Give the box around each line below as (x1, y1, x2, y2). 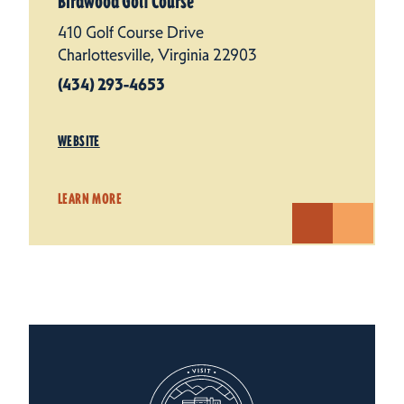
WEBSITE (58, 132, 100, 150)
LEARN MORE (58, 189, 122, 207)
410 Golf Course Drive (58, 22, 204, 42)
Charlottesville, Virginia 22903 (58, 44, 257, 65)
